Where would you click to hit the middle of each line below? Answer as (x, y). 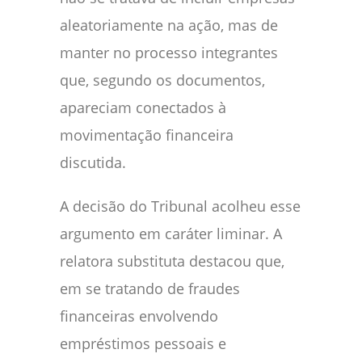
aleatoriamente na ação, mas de (169, 25)
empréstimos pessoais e (143, 343)
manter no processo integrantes (169, 52)
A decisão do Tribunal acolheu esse (180, 206)
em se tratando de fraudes (150, 288)
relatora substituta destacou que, (172, 261)
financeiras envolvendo (139, 316)
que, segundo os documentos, (162, 80)
